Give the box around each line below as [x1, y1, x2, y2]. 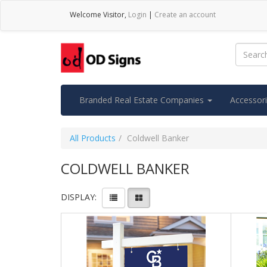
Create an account [154, 10, 216, 20]
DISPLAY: [61, 191, 97, 203]
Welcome [70, 10, 103, 20]
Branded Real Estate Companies [79, 94, 206, 105]
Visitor [103, 10, 125, 20]
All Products [70, 132, 116, 144]
